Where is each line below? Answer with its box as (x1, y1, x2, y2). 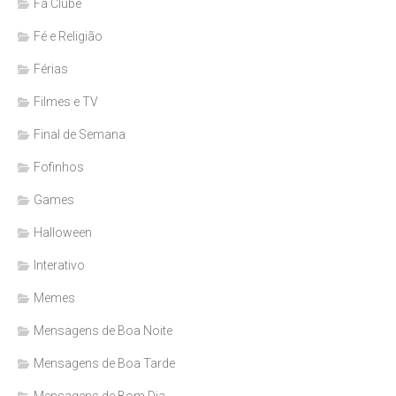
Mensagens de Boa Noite (34, 324, 172, 339)
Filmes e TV (34, 95, 98, 110)
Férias (34, 62, 68, 77)
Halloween (34, 225, 92, 240)
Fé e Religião (34, 29, 103, 44)
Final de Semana (34, 127, 126, 142)
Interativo (34, 258, 85, 273)
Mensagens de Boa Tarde (34, 356, 175, 371)
